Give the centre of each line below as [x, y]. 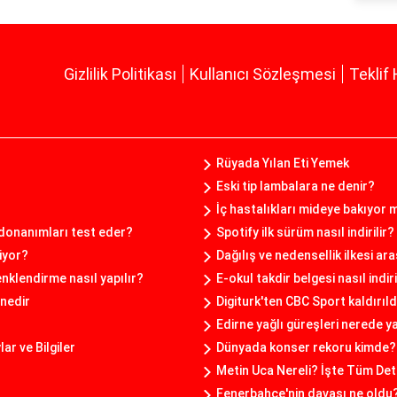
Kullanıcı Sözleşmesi [263, 74]
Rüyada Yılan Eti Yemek [283, 163]
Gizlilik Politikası [120, 74]
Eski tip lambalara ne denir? [296, 187]
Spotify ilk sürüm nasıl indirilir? [305, 233]
